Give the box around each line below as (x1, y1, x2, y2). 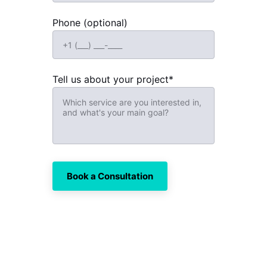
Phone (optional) (52, 17, 128, 29)
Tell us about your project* (52, 73, 173, 85)
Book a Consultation (67, 170, 153, 182)
